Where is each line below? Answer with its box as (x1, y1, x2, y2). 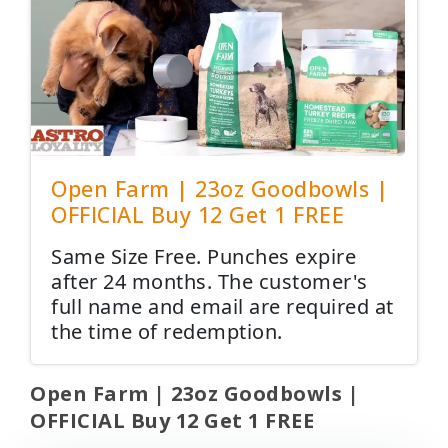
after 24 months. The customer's (51, 268, 368, 295)
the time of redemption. (51, 318, 283, 345)
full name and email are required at (51, 293, 394, 320)
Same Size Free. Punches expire (51, 243, 356, 270)
